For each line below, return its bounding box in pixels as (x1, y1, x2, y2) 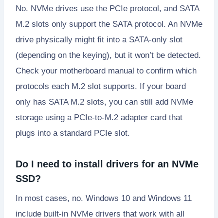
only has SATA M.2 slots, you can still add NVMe (16, 97, 193, 107)
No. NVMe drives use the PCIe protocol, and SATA (16, 3, 199, 13)
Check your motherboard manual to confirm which (16, 66, 197, 75)
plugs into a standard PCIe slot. (16, 128, 130, 138)
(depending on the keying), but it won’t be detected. (16, 50, 201, 60)
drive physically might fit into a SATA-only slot (16, 35, 182, 44)
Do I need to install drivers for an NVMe (16, 158, 199, 169)
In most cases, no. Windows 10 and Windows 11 (16, 193, 192, 203)
